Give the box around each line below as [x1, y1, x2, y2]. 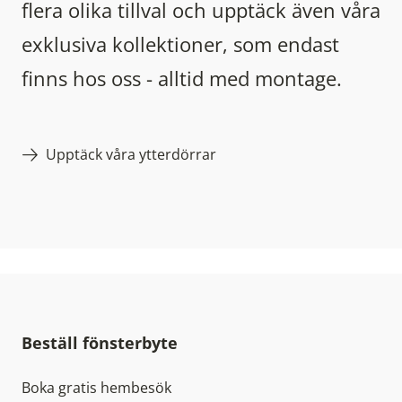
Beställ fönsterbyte [22, 332, 178, 354]
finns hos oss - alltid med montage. [22, 66, 342, 92]
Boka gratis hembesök [22, 378, 171, 398]
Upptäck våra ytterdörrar [45, 144, 216, 165]
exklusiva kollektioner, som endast [22, 31, 339, 58]
